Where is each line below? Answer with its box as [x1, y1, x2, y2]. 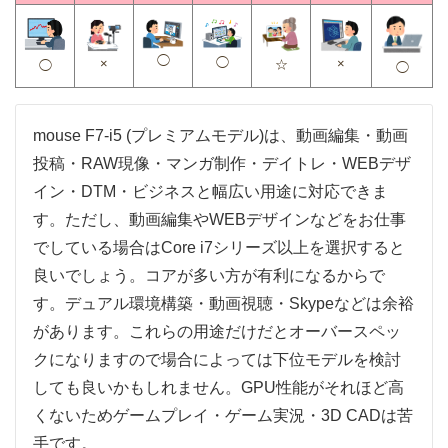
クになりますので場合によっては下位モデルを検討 [33, 350, 401, 368]
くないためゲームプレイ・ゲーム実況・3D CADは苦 [33, 406, 413, 424]
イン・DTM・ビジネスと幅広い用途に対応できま [33, 182, 388, 200]
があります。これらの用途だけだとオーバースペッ [33, 322, 401, 340]
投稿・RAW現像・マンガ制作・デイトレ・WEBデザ [33, 154, 411, 172]
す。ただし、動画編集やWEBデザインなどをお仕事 [33, 210, 406, 228]
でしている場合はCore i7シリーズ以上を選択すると [33, 238, 405, 256]
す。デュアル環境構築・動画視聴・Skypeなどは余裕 [33, 294, 414, 312]
